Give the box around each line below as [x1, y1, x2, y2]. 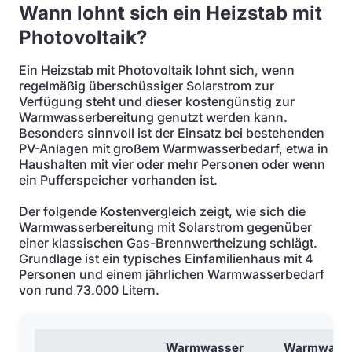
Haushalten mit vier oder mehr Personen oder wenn [19, 156, 325, 172]
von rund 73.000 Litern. [19, 282, 159, 298]
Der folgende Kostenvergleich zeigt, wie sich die [19, 203, 306, 219]
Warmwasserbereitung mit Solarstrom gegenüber [19, 219, 312, 235]
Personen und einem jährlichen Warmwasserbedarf [19, 266, 324, 282]
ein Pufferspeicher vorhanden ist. [19, 172, 218, 188]
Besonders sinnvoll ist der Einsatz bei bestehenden [19, 125, 324, 141]
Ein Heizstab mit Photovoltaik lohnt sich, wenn [19, 62, 295, 78]
